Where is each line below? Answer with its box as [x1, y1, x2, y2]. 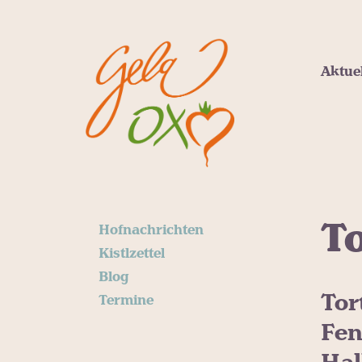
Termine [99, 290, 154, 310]
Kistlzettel [99, 243, 165, 263]
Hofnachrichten [99, 220, 204, 240]
